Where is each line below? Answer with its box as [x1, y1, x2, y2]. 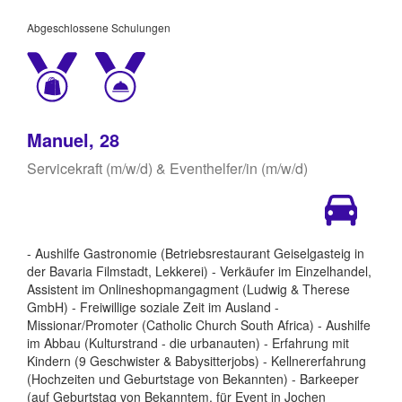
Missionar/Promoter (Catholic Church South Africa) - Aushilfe [27, 315, 371, 334]
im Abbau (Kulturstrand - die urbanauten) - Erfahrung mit [27, 333, 349, 352]
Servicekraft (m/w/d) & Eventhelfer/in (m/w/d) [27, 157, 308, 179]
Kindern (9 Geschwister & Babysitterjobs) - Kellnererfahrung [27, 351, 366, 370]
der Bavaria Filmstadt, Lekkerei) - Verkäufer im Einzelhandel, [27, 261, 371, 280]
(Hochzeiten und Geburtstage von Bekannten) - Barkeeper [27, 369, 359, 388]
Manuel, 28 [27, 126, 119, 153]
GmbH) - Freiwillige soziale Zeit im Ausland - [27, 297, 279, 316]
